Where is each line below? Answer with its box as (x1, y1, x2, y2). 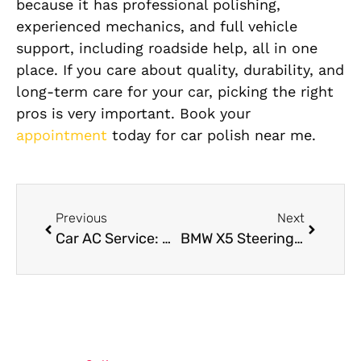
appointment (16, 127, 107, 144)
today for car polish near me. (107, 127, 316, 144)
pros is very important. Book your (16, 105, 251, 122)
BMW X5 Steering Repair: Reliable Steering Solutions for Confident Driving (293, 230, 303, 248)
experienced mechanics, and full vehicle (16, 18, 297, 35)
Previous (56, 210, 107, 226)
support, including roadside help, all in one (16, 39, 317, 57)
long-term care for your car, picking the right (16, 83, 334, 101)
